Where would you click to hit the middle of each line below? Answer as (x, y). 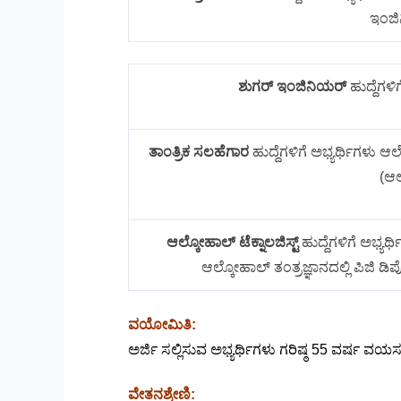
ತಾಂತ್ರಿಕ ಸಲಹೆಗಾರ (199, 151)
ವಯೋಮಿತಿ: (162, 324)
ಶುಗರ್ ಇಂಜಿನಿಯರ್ (292, 86)
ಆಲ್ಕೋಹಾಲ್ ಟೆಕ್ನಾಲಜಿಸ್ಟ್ (232, 242)
